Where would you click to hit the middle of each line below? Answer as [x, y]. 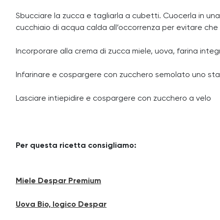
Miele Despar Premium [58, 181]
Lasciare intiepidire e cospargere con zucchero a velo [113, 99]
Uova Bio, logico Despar [61, 205]
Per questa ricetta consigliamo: [76, 146]
